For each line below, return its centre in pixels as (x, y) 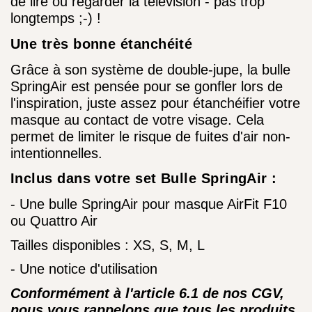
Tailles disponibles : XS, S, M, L (108, 245)
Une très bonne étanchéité (102, 44)
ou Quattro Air (54, 220)
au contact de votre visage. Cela (164, 119)
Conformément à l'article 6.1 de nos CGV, (147, 293)
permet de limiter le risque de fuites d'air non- (150, 136)
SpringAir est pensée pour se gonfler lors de (147, 86)
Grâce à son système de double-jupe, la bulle (150, 69)
